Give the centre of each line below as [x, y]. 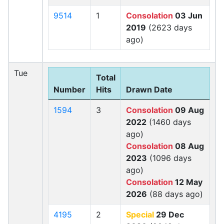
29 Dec [169, 214]
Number [69, 89]
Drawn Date [149, 89]
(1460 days [169, 122]
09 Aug [188, 110]
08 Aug [188, 146]
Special [140, 214]
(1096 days [169, 158]
